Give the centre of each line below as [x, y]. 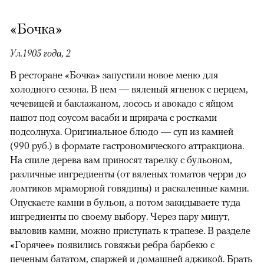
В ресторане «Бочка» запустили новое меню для [114, 75]
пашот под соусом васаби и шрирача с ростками [113, 117]
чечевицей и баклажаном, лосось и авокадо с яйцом [122, 103]
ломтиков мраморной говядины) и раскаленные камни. [129, 188]
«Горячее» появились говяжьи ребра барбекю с [112, 244]
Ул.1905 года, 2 [40, 53]
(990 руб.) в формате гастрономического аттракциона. [127, 145]
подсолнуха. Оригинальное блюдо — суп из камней [122, 131]
